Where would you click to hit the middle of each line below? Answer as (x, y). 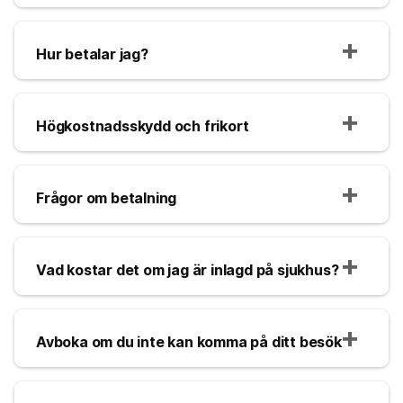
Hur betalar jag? (92, 54)
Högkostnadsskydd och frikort (143, 125)
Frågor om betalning (107, 197)
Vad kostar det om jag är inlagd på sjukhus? (188, 269)
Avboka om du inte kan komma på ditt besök (189, 341)
